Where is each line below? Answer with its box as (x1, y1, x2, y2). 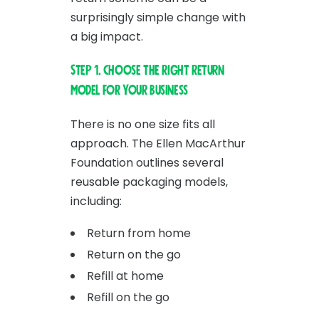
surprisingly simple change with (70, 9, 246, 26)
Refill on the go (87, 288, 169, 305)
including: (70, 192, 122, 209)
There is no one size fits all (70, 115, 215, 132)
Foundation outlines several (70, 154, 224, 171)
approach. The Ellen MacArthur (70, 135, 246, 152)
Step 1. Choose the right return (70, 63, 224, 78)
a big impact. (70, 28, 143, 45)
